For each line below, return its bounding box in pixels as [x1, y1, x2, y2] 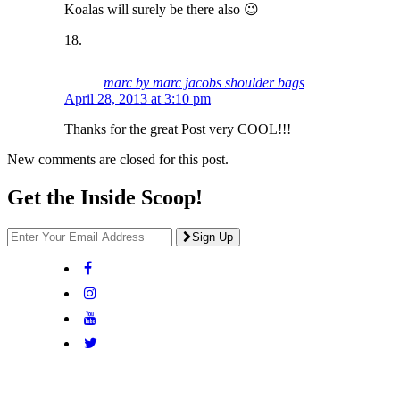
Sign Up [192, 229, 233, 244]
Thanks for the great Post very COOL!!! [64, 121, 291, 137]
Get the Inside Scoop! [7, 185, 203, 209]
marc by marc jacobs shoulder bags [104, 74, 304, 90]
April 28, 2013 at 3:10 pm [64, 90, 211, 106]
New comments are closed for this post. [7, 151, 229, 167]
